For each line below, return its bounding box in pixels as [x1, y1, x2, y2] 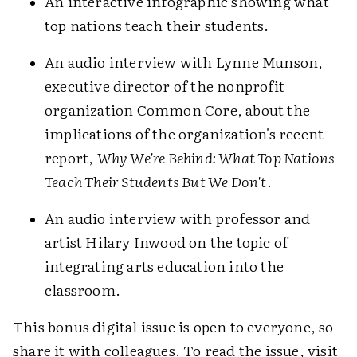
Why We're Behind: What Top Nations [96, 147, 335, 168]
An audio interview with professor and [45, 207, 311, 229]
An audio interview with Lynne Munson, [45, 51, 324, 73]
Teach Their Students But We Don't [45, 171, 267, 192]
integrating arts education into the [45, 255, 284, 277]
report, [45, 147, 97, 168]
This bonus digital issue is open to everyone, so [13, 316, 334, 337]
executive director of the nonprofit [45, 75, 284, 96]
